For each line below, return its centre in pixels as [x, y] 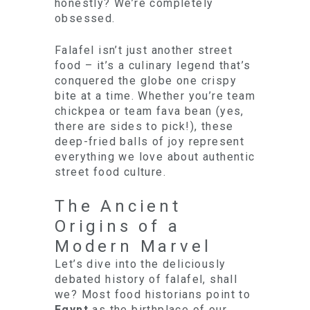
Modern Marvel [133, 246]
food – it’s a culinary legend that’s [153, 65]
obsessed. [85, 18]
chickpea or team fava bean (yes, [149, 111]
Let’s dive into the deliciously [140, 264]
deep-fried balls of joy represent [150, 142]
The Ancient [118, 206]
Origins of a [118, 226]
